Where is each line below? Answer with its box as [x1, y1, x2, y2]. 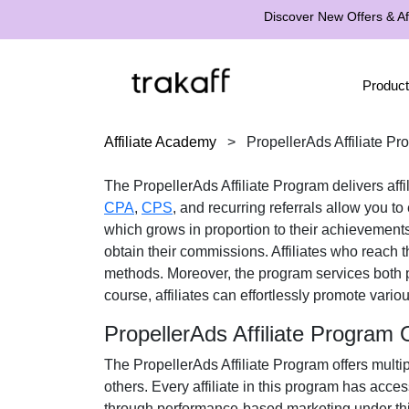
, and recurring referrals [173, 200, 322, 215]
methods [104, 266, 160, 281]
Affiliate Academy [104, 134, 216, 150]
